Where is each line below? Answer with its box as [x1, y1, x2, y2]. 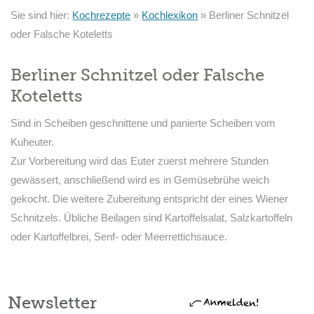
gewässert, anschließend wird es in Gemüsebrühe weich [11, 174, 270, 186]
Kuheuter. [11, 136, 55, 148]
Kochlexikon [142, 9, 198, 21]
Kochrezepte [72, 9, 131, 21]
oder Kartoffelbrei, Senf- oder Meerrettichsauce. [11, 231, 228, 243]
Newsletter [8, 293, 97, 313]
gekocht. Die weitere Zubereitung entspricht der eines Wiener [11, 193, 289, 205]
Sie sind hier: [11, 9, 73, 21]
